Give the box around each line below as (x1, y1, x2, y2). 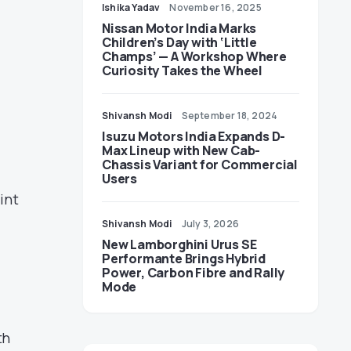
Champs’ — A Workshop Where (102, 48, 287, 65)
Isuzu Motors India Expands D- (102, 128, 286, 145)
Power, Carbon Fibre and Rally (102, 264, 285, 281)
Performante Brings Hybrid (102, 250, 266, 267)
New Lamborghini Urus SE (102, 236, 257, 253)
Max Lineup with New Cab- (102, 142, 261, 159)
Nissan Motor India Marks (102, 20, 257, 37)
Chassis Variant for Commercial (102, 156, 298, 173)
